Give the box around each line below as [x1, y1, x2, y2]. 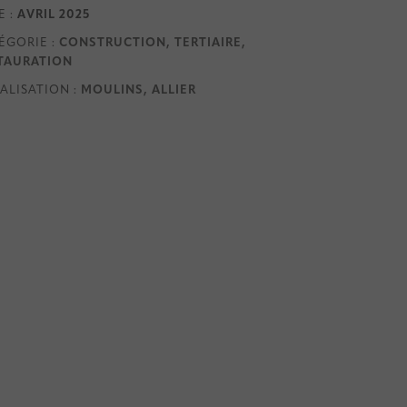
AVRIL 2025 [17, 9, 91, 21]
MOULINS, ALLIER [81, 84, 197, 96]
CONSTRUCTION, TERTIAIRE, [59, 37, 247, 49]
